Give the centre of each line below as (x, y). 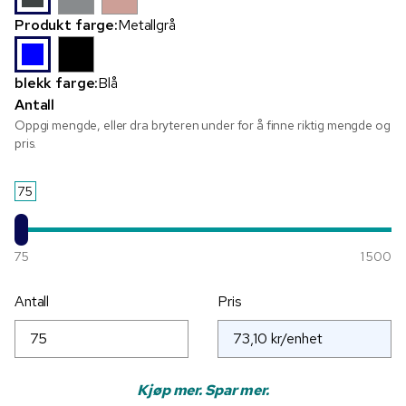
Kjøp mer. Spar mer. (203, 391)
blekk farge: (57, 83)
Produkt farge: (67, 25)
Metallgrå (147, 25)
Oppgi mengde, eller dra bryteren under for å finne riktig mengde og (203, 126)
